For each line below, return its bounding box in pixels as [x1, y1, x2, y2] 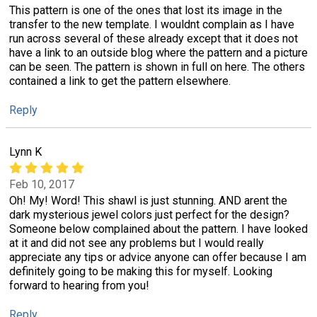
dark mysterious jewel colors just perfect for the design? [9, 208, 289, 222]
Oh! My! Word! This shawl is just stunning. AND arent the [9, 194, 287, 208]
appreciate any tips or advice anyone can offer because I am [9, 250, 306, 265]
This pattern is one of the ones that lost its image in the [9, 3, 282, 17]
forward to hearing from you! [9, 279, 149, 293]
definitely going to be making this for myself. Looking [9, 265, 272, 279]
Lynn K [9, 144, 42, 158]
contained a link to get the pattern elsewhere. [9, 74, 231, 88]
